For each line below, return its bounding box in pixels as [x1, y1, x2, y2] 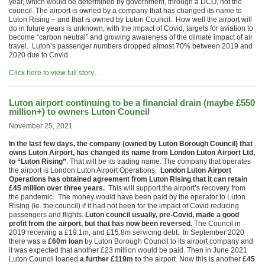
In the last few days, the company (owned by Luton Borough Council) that [9, 140, 253, 148]
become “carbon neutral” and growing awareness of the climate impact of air [9, 33, 253, 41]
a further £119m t [80, 255, 137, 263]
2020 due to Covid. [9, 51, 70, 59]
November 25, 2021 [9, 122, 73, 130]
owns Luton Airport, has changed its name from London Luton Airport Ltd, [9, 148, 255, 157]
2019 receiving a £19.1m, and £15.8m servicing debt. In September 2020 [9, 228, 244, 237]
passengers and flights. [9, 211, 83, 219]
